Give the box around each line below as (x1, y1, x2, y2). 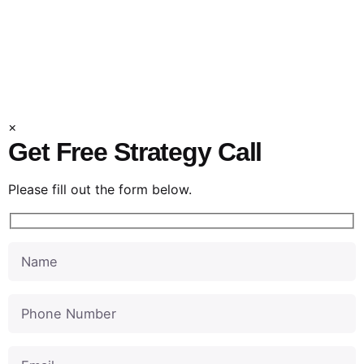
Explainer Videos (84, 71, 280, 102)
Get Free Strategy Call (8, 137, 262, 167)
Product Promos (86, 34, 278, 64)
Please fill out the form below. (8, 181, 192, 198)
